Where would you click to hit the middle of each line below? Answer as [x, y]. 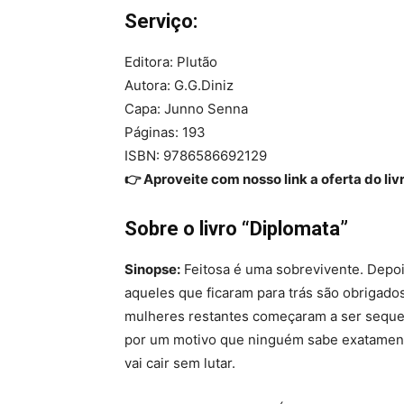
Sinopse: [152, 270]
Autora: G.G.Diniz [179, 86]
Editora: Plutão [171, 62]
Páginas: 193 [165, 133]
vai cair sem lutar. [180, 363]
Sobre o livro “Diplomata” [236, 229]
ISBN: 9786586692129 [196, 156]
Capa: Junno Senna [186, 109]
